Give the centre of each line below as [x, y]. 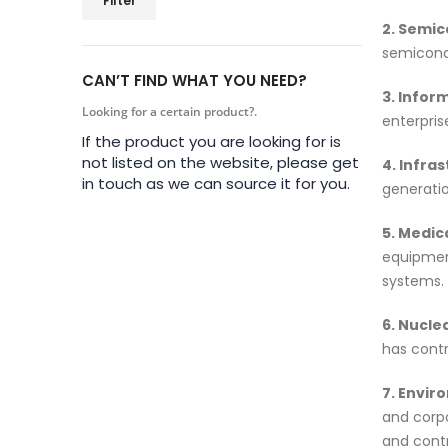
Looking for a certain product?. [169, 112]
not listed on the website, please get [220, 163]
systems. [413, 280]
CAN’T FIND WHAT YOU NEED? [194, 81]
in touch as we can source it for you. [216, 184]
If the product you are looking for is [211, 142]
